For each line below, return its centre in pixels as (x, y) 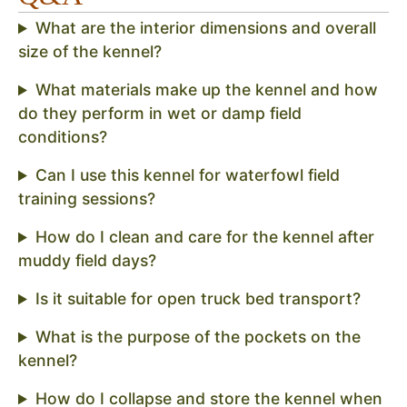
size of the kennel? (90, 52)
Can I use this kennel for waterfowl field (187, 175)
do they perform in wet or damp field (160, 114)
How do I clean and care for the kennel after (204, 237)
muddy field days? (87, 261)
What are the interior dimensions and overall (205, 28)
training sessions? (87, 199)
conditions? (63, 137)
